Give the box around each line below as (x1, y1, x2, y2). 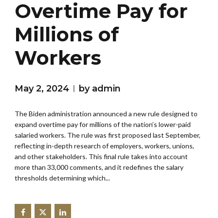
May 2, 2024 (15, 83, 69, 94)
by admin (79, 83, 121, 94)
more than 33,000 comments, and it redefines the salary (15, 163, 183, 172)
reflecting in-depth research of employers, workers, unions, (15, 142, 194, 150)
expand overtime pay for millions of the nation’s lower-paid (15, 120, 191, 129)
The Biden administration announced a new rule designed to (15, 109, 198, 118)
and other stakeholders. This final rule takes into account (15, 152, 188, 161)
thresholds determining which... (15, 174, 110, 182)
